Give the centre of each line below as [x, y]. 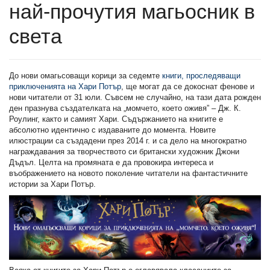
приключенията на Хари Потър [65, 86]
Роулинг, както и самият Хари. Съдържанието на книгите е [116, 119]
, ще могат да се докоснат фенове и [188, 86]
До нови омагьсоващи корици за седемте [86, 75]
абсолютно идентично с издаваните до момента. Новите [112, 130]
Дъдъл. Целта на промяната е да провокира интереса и [111, 162]
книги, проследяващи [201, 75]
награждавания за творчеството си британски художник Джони [124, 151]
